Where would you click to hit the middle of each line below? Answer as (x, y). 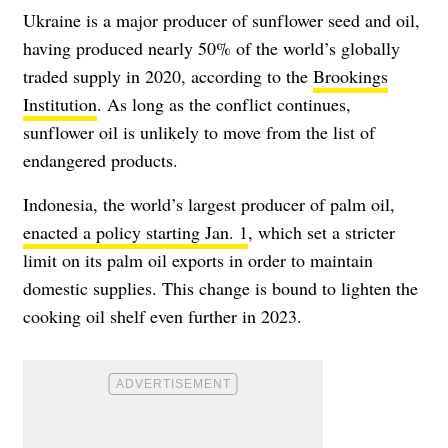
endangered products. (100, 159)
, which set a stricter (321, 231)
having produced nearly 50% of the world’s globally (211, 47)
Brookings (350, 75)
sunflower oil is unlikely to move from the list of (199, 131)
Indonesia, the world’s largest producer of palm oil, (209, 203)
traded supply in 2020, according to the (168, 75)
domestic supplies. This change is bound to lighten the (220, 287)
